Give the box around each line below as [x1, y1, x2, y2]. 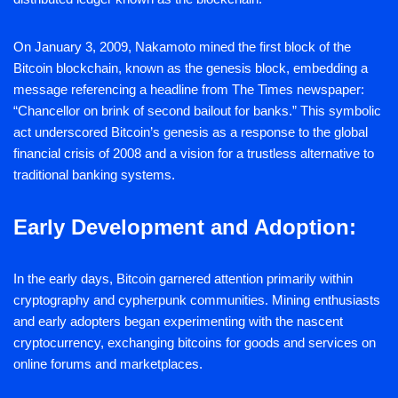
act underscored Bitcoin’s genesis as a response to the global [13, 124, 368, 140]
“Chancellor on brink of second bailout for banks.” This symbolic [13, 103, 381, 119]
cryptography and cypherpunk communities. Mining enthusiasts [13, 292, 380, 308]
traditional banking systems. [13, 167, 175, 183]
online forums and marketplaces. [13, 356, 203, 372]
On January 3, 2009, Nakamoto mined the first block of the [13, 39, 351, 55]
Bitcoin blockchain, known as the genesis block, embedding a [13, 60, 368, 76]
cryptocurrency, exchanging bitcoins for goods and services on [13, 335, 376, 351]
